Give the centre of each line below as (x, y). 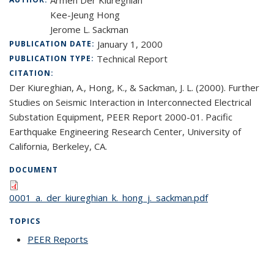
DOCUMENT (34, 170)
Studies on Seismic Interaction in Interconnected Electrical (130, 102)
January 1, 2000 (130, 44)
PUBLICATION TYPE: (53, 58)
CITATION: (33, 73)
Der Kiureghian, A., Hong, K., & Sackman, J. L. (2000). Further (134, 87)
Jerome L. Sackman (89, 29)
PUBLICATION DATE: (53, 44)
